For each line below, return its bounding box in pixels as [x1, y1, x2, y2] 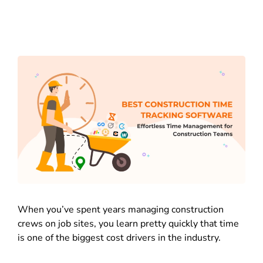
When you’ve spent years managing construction [18, 203, 224, 217]
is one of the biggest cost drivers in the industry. [18, 231, 221, 245]
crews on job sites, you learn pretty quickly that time [18, 217, 239, 231]
